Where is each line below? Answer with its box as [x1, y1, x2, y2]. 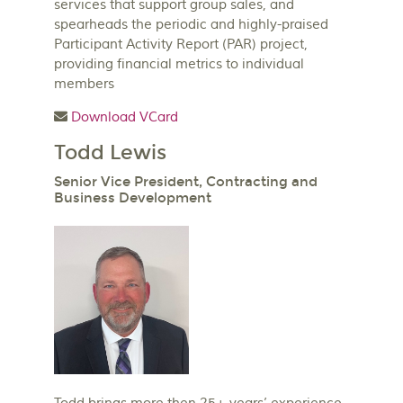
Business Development [54, 189, 211, 206]
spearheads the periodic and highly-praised [54, 15, 328, 33]
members [54, 75, 114, 93]
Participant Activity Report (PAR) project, [54, 35, 308, 53]
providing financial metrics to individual [54, 55, 304, 73]
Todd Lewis [54, 139, 166, 165]
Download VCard [71, 108, 178, 126]
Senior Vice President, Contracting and [54, 173, 318, 190]
